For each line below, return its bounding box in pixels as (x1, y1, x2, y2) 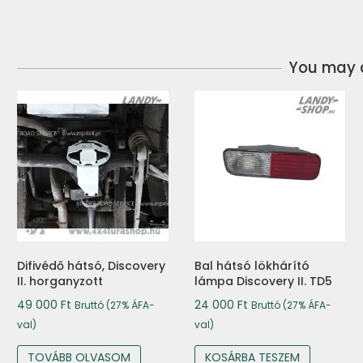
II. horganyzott (17, 273, 103, 290)
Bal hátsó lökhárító (194, 258, 310, 275)
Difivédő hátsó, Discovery (17, 258, 165, 275)
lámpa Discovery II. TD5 (194, 273, 332, 290)
